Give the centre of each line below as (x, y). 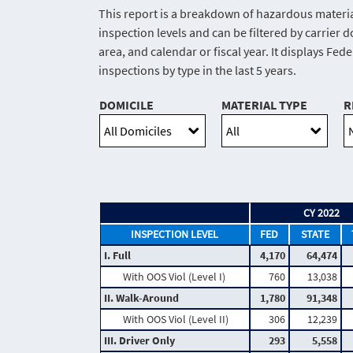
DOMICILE (126, 105)
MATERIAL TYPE (264, 105)
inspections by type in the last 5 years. (198, 70)
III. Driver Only (139, 341)
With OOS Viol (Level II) (175, 320)
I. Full (117, 256)
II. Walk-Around (141, 298)
